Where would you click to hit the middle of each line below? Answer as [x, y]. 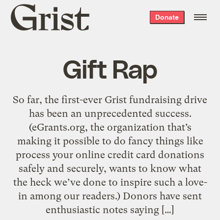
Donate [167, 17]
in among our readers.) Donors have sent [110, 196]
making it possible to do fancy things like [110, 141]
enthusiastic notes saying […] [110, 209]
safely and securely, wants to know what [110, 168]
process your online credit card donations [110, 154]
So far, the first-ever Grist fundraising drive [110, 99]
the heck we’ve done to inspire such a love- [110, 182]
